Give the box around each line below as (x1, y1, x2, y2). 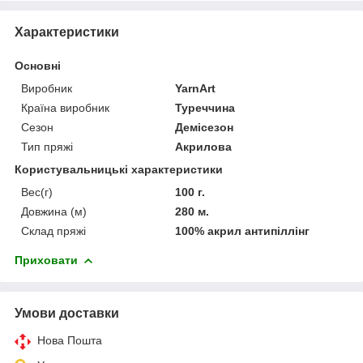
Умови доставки (15, 305, 119, 320)
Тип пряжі (21, 139, 73, 153)
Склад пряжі (21, 224, 86, 237)
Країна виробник (21, 100, 109, 114)
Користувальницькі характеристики (15, 162, 223, 176)
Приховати (15, 253, 78, 267)
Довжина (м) (21, 204, 87, 218)
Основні (15, 58, 61, 72)
